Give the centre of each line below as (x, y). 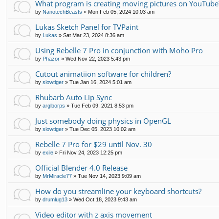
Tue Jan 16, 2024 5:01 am (100, 82)
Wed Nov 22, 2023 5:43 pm (98, 58)
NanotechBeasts (62, 11)
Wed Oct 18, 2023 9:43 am (105, 199)
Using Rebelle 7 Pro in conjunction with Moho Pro (119, 50)
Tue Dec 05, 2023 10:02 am (102, 129)
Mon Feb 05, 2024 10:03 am (121, 11)
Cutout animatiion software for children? (103, 74)
